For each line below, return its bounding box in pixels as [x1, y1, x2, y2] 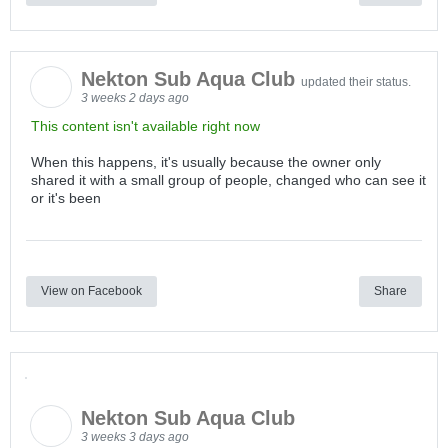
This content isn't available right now [31, 118, 260, 134]
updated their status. [301, 75, 411, 89]
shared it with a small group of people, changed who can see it [31, 172, 426, 188]
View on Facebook [41, 284, 142, 298]
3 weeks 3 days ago [81, 430, 189, 444]
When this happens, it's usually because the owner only [31, 154, 381, 170]
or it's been [31, 190, 101, 206]
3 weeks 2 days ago [81, 91, 189, 105]
